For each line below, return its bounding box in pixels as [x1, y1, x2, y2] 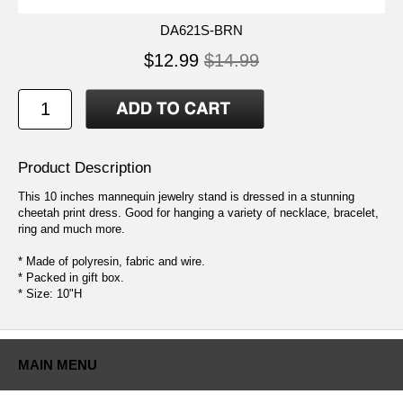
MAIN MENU [18, 357, 97, 373]
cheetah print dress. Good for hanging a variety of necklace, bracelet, [18, 206, 379, 220]
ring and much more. [18, 222, 125, 237]
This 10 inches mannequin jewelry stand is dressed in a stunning [18, 190, 354, 204]
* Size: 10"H [18, 287, 82, 301]
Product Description [18, 159, 151, 177]
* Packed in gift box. [18, 271, 124, 285]
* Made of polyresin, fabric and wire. [18, 255, 205, 269]
